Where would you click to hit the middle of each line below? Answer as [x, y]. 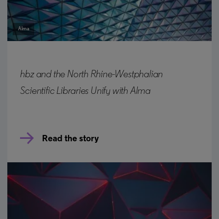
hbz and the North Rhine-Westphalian [92, 75]
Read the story [71, 139]
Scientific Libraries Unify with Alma [85, 91]
